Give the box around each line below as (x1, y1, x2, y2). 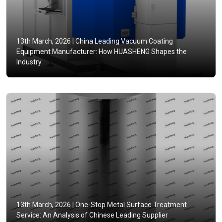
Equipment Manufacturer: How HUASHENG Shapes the (16, 48, 187, 56)
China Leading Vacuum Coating (74, 37, 173, 46)
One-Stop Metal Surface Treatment (74, 201, 187, 209)
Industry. (16, 58, 43, 66)
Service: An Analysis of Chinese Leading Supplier (16, 211, 168, 220)
